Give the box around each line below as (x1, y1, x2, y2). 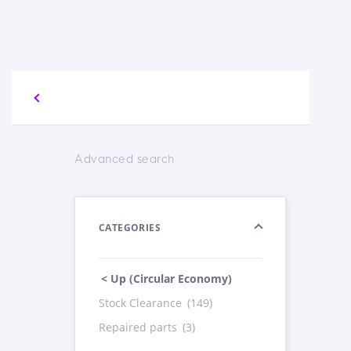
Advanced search (74, 152, 175, 166)
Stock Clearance (99, 295, 185, 310)
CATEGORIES (99, 221, 161, 234)
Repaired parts (99, 320, 180, 335)
